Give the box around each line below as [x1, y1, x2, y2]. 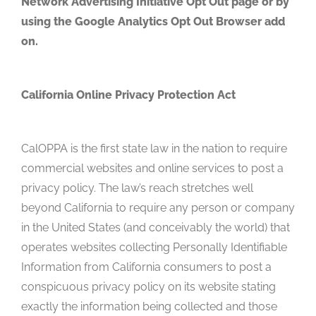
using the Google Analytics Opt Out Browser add [21, 14, 285, 28]
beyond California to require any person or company [21, 200, 295, 214]
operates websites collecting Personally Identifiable [21, 240, 287, 254]
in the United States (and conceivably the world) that [21, 220, 290, 234]
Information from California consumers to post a [21, 260, 272, 274]
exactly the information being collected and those [21, 299, 277, 313]
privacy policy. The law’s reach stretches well [21, 181, 253, 195]
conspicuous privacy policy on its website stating [21, 279, 276, 293]
